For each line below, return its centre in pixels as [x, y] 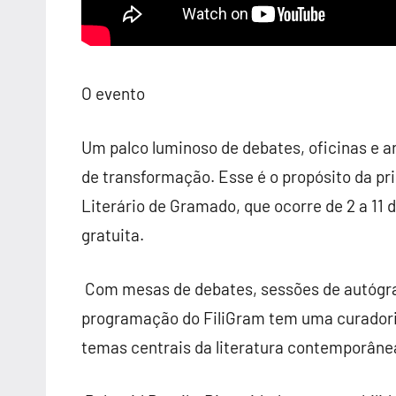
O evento [113, 93]
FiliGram [234, 318]
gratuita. [113, 235]
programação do [142, 318]
